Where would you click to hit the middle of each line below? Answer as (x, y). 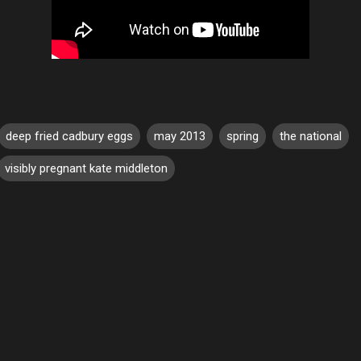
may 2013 (180, 136)
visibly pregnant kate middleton (86, 168)
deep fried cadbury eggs (69, 136)
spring (243, 136)
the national (311, 136)
